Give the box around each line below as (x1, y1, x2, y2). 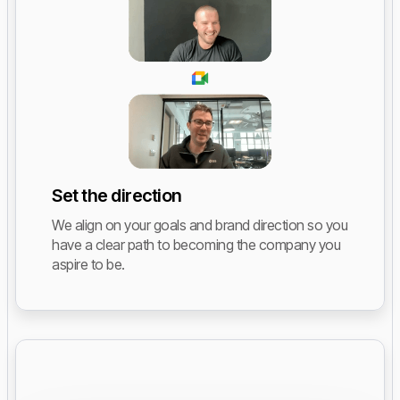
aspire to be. (52, 255, 125, 274)
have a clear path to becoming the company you (52, 236, 341, 254)
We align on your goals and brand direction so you (52, 216, 348, 235)
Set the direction (52, 185, 182, 207)
